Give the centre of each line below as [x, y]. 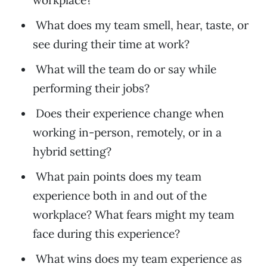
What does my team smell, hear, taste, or [142, 25]
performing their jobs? [93, 89]
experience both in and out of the [120, 196]
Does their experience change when [130, 114]
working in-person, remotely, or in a [127, 133]
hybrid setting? [72, 152]
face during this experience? [106, 234]
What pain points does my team [119, 177]
